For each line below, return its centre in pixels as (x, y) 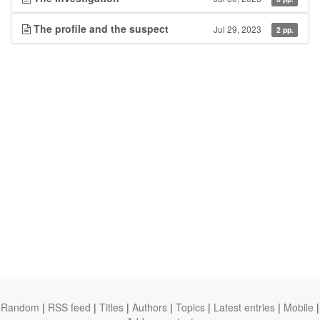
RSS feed (69, 307)
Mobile (299, 307)
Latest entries (244, 307)
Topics (190, 307)
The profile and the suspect (101, 29)
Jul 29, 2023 (238, 29)
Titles (111, 307)
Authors (150, 307)
